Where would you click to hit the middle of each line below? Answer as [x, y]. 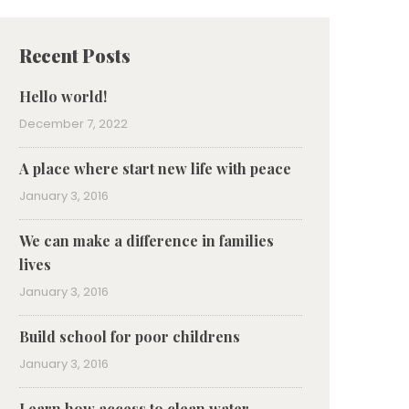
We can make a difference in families [147, 241]
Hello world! [63, 96]
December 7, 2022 [73, 124]
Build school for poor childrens [130, 336]
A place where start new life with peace [155, 168]
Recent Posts [75, 55]
